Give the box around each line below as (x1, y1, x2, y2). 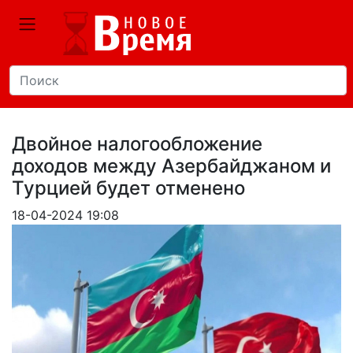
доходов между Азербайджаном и (12, 154, 331, 177)
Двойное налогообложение (12, 132, 262, 155)
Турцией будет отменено (12, 176, 245, 199)
